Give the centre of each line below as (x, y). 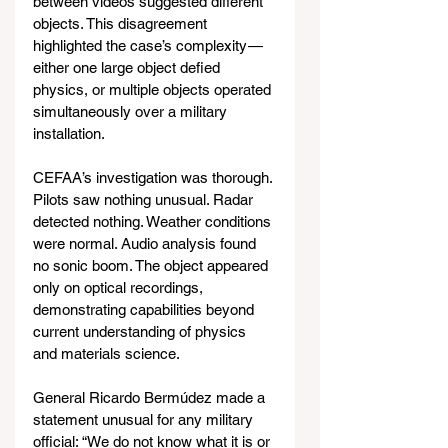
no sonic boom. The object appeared (152, 265)
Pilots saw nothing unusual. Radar (145, 199)
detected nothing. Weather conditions (154, 221)
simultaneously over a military (132, 111)
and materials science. (106, 353)
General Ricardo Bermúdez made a (151, 397)
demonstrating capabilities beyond (145, 309)
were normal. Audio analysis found (146, 243)
